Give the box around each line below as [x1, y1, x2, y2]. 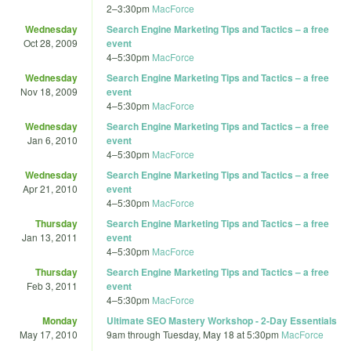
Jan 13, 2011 [22, 230, 78, 244]
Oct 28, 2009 [24, 35, 78, 49]
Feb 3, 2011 [27, 278, 78, 292]
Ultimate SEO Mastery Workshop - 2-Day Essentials [107, 313, 337, 327]
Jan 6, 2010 [27, 132, 78, 147]
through [125, 327, 163, 341]
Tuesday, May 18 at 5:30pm [163, 327, 279, 341]
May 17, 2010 [20, 327, 78, 341]
